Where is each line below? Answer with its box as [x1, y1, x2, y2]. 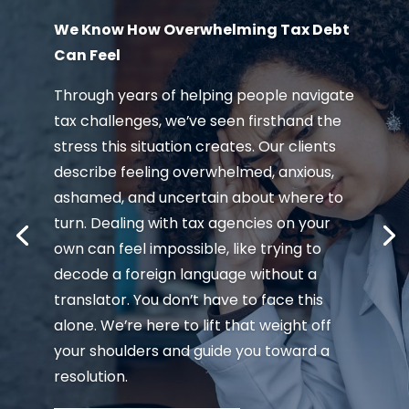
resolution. [53, 366, 128, 388]
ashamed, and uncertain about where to [53, 187, 343, 209]
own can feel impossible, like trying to [53, 238, 321, 260]
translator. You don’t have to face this [53, 289, 323, 311]
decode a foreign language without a [53, 264, 317, 286]
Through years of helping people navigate [53, 85, 354, 107]
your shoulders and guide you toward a [53, 341, 330, 362]
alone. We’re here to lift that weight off [53, 315, 331, 337]
